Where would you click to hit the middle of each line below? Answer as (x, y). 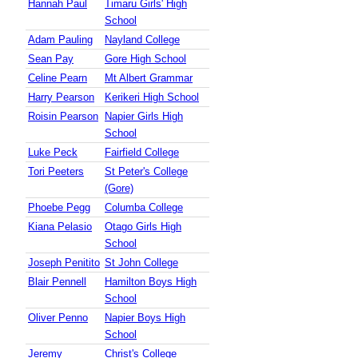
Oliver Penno (58, 318)
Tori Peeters (56, 172)
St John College (141, 263)
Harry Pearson (61, 97)
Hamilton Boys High (151, 282)
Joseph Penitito (64, 263)
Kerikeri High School (152, 97)
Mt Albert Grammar (149, 78)
